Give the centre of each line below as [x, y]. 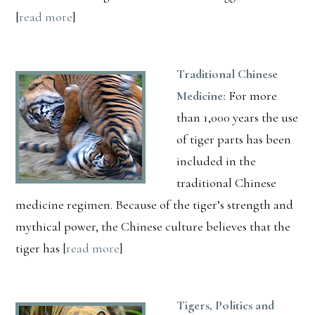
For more [252, 95]
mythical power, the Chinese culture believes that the [153, 226]
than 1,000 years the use [238, 117]
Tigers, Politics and [226, 305]
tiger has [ [41, 248]
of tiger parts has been [234, 139]
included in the [217, 161]
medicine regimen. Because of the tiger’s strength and [155, 204]
